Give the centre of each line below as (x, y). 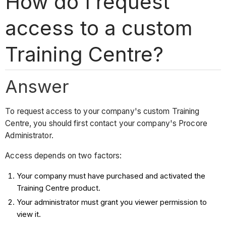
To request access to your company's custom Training (102, 111)
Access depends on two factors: (64, 155)
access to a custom (99, 28)
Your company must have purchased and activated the (111, 176)
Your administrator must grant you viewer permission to (111, 202)
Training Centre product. (58, 188)
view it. (29, 214)
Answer (37, 86)
